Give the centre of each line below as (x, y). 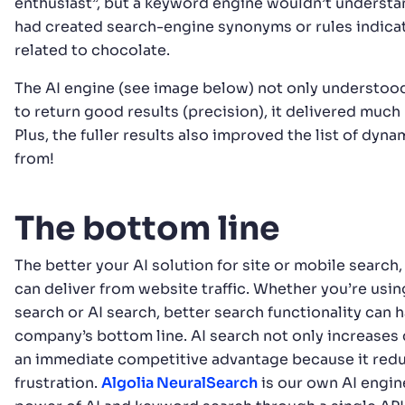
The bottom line (147, 229)
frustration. (58, 383)
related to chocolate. (92, 51)
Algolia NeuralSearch (179, 383)
